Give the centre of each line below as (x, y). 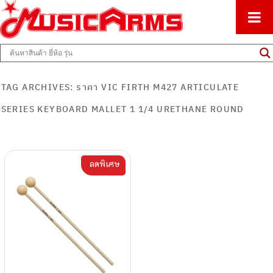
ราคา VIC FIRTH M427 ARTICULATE (158, 87)
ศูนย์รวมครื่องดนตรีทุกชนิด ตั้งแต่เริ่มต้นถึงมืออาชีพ (110, 6)
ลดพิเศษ (104, 164)
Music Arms (61, 66)
